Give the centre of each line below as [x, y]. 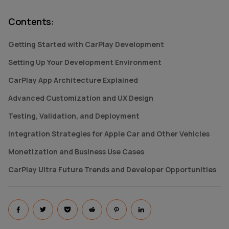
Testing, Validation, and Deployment [74, 116]
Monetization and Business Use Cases [76, 152]
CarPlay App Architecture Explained [73, 80]
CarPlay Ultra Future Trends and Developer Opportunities [112, 169]
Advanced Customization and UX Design [81, 98]
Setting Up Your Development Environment [85, 62]
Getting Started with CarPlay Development [86, 44]
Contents [30, 21]
